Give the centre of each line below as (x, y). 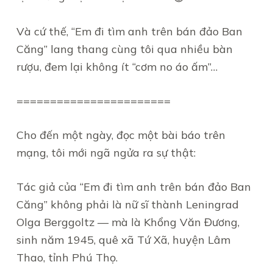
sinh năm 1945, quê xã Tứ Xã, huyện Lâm (123, 240)
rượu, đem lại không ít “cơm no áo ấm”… (117, 67)
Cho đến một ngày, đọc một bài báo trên (121, 135)
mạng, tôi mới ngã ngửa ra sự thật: (106, 153)
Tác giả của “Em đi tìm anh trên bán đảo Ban (133, 187)
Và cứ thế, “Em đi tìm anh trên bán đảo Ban (129, 31)
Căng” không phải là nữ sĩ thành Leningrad (127, 204)
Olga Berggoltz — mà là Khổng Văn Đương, (128, 222)
